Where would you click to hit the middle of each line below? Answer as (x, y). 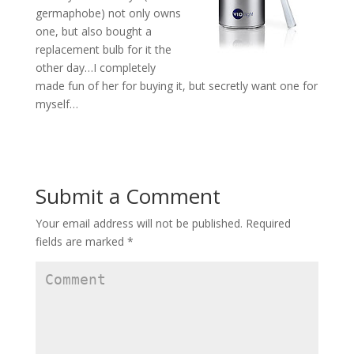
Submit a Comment (128, 196)
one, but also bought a (93, 31)
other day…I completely (95, 68)
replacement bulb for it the (103, 49)
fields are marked (81, 241)
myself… (56, 104)
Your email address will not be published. (139, 223)
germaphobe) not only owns (108, 13)
